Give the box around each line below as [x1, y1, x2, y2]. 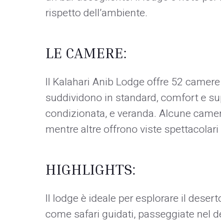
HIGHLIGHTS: [45, 160, 136, 178]
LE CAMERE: [45, 43, 127, 62]
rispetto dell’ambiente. [45, 5, 147, 21]
